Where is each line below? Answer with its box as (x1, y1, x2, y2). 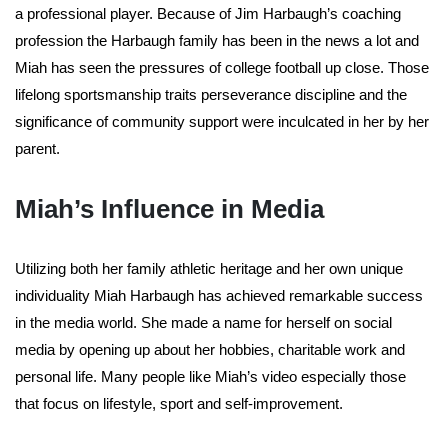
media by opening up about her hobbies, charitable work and (15, 341, 405, 359)
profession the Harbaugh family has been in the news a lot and (15, 32, 419, 50)
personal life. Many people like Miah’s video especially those (15, 368, 406, 386)
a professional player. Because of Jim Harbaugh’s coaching (15, 5, 401, 23)
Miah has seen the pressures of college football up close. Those (15, 59, 429, 77)
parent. (15, 140, 60, 158)
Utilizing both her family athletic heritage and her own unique (15, 260, 403, 278)
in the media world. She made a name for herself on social (15, 314, 392, 332)
